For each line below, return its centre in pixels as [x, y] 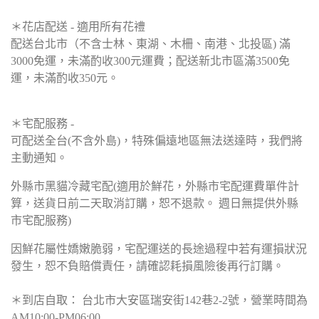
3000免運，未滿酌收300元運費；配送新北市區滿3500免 [150, 61]
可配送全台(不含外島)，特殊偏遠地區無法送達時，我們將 [157, 141]
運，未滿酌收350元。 [65, 78]
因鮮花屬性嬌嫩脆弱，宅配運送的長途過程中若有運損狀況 [159, 249]
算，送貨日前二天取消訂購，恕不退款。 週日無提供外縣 [155, 204]
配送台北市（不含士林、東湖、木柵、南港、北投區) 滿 [151, 44]
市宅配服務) [41, 221]
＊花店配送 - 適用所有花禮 [78, 27]
